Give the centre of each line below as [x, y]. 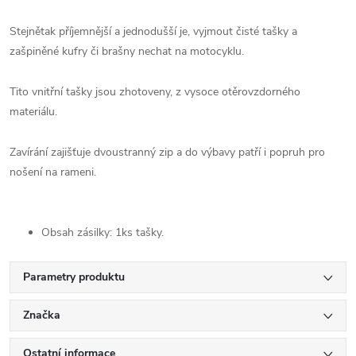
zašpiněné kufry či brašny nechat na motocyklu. [127, 51]
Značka [42, 315]
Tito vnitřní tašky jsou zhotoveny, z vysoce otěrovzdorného [155, 92]
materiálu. [33, 112]
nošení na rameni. [53, 172]
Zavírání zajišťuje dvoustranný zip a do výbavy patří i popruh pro [167, 152]
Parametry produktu [74, 277]
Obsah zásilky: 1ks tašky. [103, 232]
